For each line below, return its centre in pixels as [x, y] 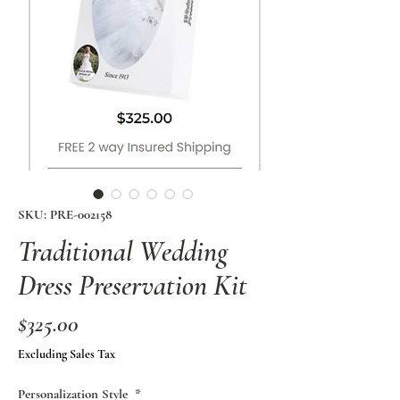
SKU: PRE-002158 [65, 214]
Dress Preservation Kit [133, 285]
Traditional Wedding [123, 251]
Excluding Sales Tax [67, 354]
